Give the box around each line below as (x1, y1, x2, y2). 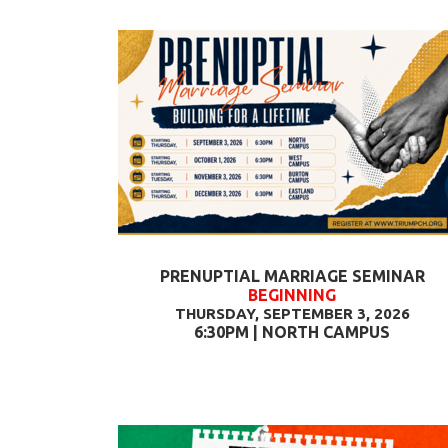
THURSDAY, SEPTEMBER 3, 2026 (174, 305, 410, 322)
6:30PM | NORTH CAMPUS (194, 323, 390, 341)
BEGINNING (248, 286, 336, 304)
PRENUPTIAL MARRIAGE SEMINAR (159, 267, 425, 285)
